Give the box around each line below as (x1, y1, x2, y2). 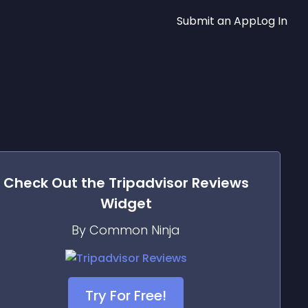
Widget (100, 194, 152, 213)
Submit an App (177, 12, 256, 29)
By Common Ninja (71, 221, 180, 239)
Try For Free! (85, 286, 166, 305)
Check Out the (3, 173, 109, 192)
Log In (256, 12, 287, 29)
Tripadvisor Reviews (108, 173, 249, 192)
